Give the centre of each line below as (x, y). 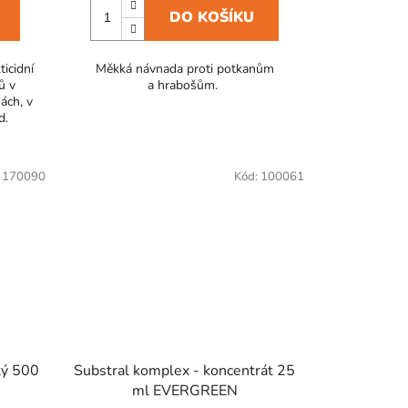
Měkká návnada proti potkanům (184, 68)
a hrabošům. (185, 85)
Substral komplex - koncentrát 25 (185, 371)
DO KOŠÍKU (212, 17)
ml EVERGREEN (184, 391)
